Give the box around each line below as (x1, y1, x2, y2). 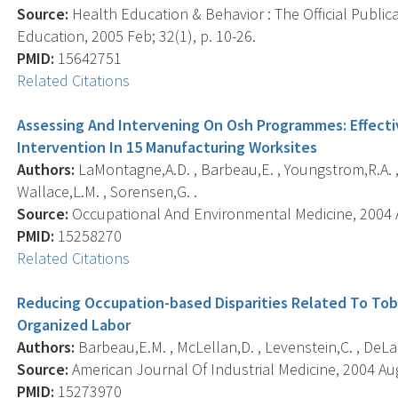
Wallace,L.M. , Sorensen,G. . (17, 180, 198, 202)
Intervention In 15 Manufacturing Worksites (17, 136, 318, 157)
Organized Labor (17, 314, 131, 335)
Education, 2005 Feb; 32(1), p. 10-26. (17, 25, 257, 46)
